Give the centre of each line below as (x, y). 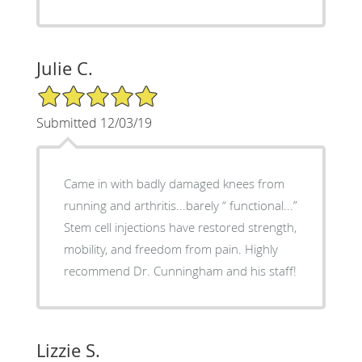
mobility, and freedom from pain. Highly (170, 249)
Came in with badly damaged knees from (174, 184)
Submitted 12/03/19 (94, 123)
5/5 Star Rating (76, 91)
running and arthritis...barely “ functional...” (180, 206)
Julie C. (64, 69)
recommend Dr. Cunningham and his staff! (180, 271)
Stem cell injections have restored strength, (180, 227)
